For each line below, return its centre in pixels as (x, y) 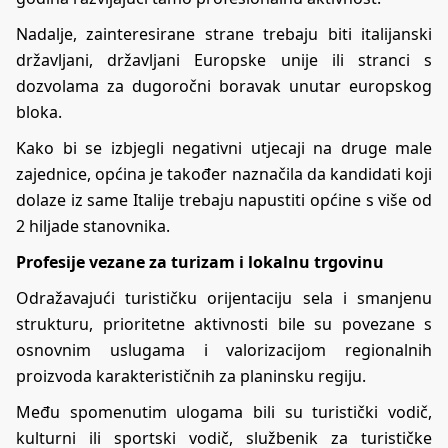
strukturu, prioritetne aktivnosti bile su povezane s (224, 323)
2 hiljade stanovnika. (93, 225)
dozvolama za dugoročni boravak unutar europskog (224, 85)
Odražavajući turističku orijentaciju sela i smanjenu (224, 297)
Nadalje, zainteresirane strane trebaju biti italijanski (224, 33)
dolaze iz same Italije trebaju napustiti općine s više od (224, 199)
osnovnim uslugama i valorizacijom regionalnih (224, 349)
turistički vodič (370, 411)
